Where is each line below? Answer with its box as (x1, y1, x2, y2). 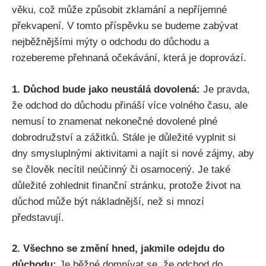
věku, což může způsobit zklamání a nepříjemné (12, 4, 227, 16)
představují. (12, 211, 64, 223)
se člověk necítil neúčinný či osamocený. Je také (12, 163, 230, 175)
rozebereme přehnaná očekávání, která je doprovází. (12, 52, 246, 64)
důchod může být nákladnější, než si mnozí (12, 195, 204, 207)
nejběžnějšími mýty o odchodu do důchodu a (12, 36, 209, 48)
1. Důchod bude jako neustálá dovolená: (12, 83, 203, 95)
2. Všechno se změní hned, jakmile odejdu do (12, 243, 224, 255)
